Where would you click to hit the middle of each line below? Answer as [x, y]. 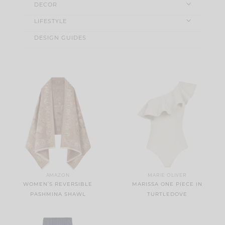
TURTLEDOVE [167, 194]
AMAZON [58, 175]
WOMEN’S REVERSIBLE [58, 184]
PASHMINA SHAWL [58, 194]
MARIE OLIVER [167, 175]
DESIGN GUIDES [60, 37]
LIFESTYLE [50, 21]
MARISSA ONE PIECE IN [167, 184]
